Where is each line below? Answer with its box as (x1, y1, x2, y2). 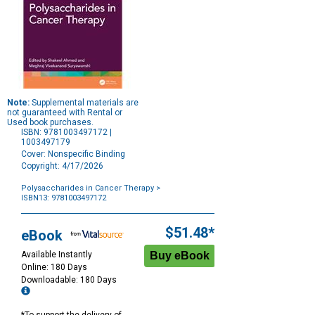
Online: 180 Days (21, 262, 87, 273)
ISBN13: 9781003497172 (21, 193, 106, 203)
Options (20, 212, 51, 222)
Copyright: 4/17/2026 (21, 161, 103, 172)
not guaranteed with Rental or (7, 108, 122, 118)
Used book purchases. (7, 117, 94, 128)
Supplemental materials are (30, 98, 139, 108)
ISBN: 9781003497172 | (21, 127, 112, 138)
